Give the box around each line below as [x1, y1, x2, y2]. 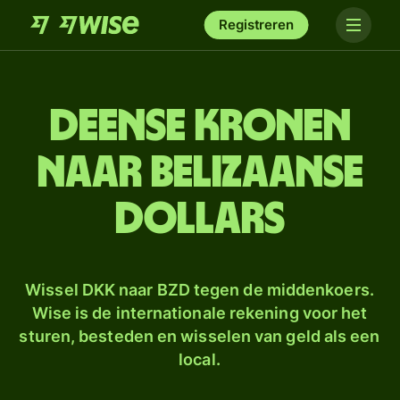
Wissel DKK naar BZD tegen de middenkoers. [25, 280, 374, 299]
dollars [115, 197, 285, 242]
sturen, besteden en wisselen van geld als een [19, 327, 380, 346]
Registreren [219, 16, 294, 33]
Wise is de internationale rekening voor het [31, 304, 368, 322]
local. [179, 350, 221, 369]
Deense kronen [49, 104, 351, 149]
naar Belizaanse [37, 151, 363, 196]
